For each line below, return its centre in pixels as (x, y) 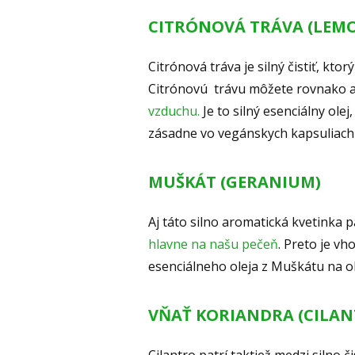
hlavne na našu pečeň (213, 244)
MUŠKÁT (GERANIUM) (235, 182)
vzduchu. (174, 111)
